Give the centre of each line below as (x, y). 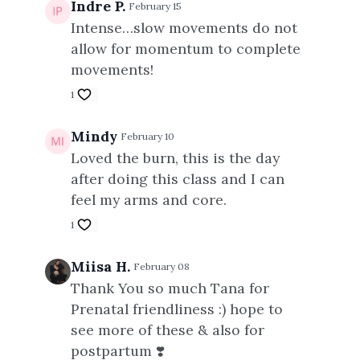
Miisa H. (100, 266)
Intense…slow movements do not (184, 28)
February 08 (161, 266)
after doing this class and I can (177, 179)
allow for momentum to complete (185, 49)
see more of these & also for (167, 330)
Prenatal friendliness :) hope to (176, 309)
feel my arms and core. (150, 200)
